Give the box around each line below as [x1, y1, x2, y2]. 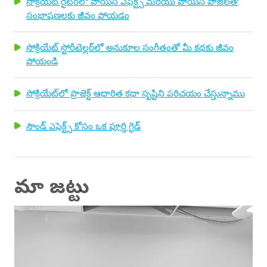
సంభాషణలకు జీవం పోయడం [26, 8, 129, 21]
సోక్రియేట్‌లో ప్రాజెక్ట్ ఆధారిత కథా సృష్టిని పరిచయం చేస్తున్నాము [26, 87, 245, 100]
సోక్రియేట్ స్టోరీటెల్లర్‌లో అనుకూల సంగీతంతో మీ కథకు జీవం [26, 41, 234, 54]
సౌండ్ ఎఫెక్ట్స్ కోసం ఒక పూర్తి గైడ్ [26, 119, 141, 132]
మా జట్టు [14, 172, 89, 200]
